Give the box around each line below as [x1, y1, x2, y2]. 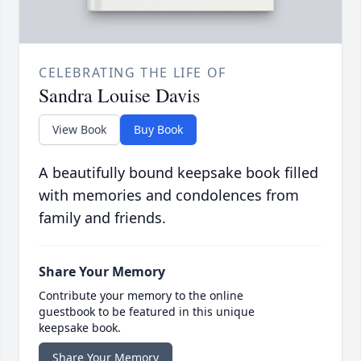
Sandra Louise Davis [39, 82, 200, 109]
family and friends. [39, 208, 166, 228]
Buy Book [134, 122, 183, 138]
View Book [52, 122, 106, 138]
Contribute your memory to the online [39, 288, 243, 304]
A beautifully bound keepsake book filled [39, 163, 318, 183]
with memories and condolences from [39, 185, 299, 205]
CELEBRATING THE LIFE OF [39, 64, 226, 82]
